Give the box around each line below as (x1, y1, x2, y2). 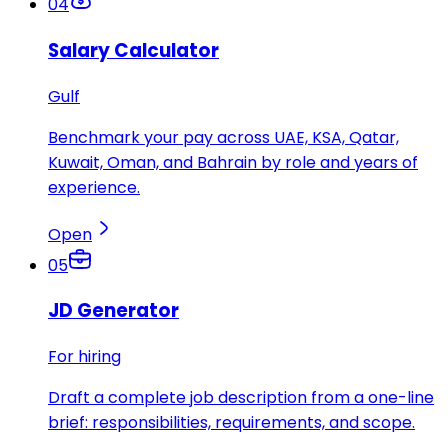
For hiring (48, 345, 121, 369)
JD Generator (48, 297, 179, 325)
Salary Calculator (48, 36, 219, 64)
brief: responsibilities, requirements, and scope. (48, 411, 415, 435)
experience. (48, 175, 140, 199)
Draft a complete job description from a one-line (48, 386, 434, 410)
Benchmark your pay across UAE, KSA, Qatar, (48, 125, 399, 149)
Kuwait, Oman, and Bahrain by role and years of (48, 150, 418, 174)
